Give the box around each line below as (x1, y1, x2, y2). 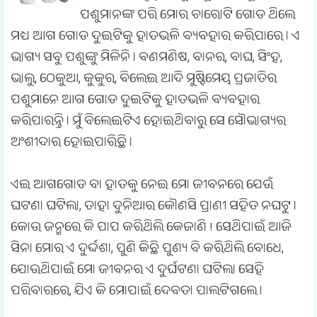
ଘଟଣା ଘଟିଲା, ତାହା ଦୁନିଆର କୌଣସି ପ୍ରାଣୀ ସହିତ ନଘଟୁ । (11, 197, 296, 219)
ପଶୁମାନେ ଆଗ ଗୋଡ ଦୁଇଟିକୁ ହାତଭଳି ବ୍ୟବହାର (11, 91, 260, 113)
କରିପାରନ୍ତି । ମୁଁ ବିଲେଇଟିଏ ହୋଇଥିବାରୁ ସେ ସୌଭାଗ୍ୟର (11, 112, 286, 134)
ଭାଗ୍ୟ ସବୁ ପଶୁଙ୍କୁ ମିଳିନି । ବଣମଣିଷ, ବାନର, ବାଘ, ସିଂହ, (11, 48, 282, 71)
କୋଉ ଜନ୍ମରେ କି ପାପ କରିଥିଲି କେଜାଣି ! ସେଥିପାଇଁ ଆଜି (11, 218, 292, 241)
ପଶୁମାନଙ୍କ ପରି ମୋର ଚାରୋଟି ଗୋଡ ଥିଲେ (80, 6, 295, 28)
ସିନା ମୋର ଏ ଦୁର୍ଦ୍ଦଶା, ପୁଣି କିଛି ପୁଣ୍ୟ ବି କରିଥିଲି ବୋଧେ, (11, 239, 287, 262)
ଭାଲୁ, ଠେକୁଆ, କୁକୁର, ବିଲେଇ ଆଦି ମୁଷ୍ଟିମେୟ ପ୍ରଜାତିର (11, 69, 277, 92)
